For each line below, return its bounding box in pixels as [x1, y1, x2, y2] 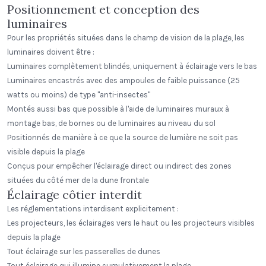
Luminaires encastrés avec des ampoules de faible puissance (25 [7, 76, 240, 85]
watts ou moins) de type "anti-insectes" [7, 90, 150, 99]
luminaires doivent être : [7, 47, 94, 56]
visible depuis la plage [7, 147, 85, 156]
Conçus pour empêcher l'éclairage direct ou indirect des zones [7, 161, 232, 170]
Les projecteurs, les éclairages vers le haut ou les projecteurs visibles [7, 218, 255, 227]
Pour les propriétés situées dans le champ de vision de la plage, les [7, 33, 245, 42]
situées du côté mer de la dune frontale [7, 176, 149, 185]
